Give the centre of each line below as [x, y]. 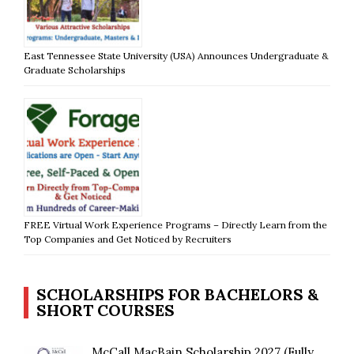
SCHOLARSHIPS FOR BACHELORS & [177, 294]
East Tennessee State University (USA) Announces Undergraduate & [176, 55]
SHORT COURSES [105, 310]
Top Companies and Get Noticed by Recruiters [128, 239]
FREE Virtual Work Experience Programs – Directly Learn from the [175, 224]
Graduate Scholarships [75, 70]
